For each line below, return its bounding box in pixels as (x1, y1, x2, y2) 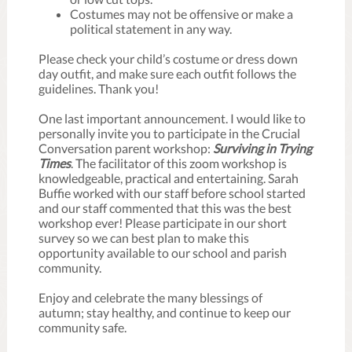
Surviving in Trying (213, 141, 312, 156)
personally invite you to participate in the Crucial (38, 126, 300, 141)
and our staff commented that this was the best (38, 200, 291, 215)
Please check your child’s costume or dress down (38, 51, 298, 66)
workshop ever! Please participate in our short (38, 215, 287, 230)
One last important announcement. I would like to (38, 111, 306, 126)
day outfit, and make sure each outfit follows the (38, 66, 296, 81)
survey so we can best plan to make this (38, 230, 249, 245)
